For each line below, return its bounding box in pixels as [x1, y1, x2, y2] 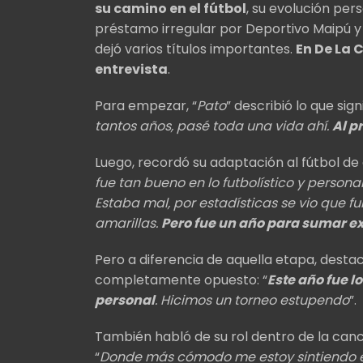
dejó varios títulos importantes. [95, 39, 296, 58]
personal [95, 290, 155, 310]
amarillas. [95, 213, 161, 233]
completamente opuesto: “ [95, 270, 267, 289]
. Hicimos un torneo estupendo [155, 290, 349, 310]
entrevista [95, 59, 168, 79]
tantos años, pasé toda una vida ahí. [95, 116, 332, 135]
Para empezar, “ [95, 96, 197, 115]
